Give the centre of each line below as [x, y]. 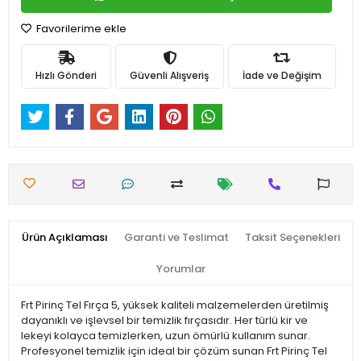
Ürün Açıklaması [64, 238]
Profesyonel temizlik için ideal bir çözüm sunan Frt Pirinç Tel [174, 351]
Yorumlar [180, 269]
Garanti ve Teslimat [176, 238]
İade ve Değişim [282, 75]
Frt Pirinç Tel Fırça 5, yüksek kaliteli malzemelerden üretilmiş [175, 305]
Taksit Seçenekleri [292, 238]
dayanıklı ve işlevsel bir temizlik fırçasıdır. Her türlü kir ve [164, 321]
